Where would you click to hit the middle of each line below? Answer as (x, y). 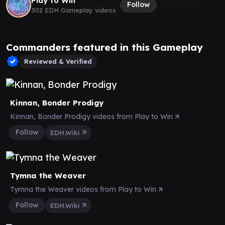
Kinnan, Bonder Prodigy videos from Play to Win (92, 116)
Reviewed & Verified (58, 61)
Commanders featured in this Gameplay (104, 47)
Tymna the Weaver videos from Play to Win (84, 189)
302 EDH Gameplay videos (74, 10)
